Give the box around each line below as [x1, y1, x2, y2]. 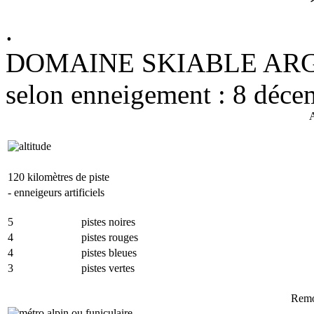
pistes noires [81, 215, 135, 228]
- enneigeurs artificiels [8, 186, 104, 198]
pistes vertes [81, 261, 135, 274]
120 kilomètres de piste [8, 170, 109, 183]
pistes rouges [81, 231, 138, 243]
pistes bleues [81, 246, 137, 259]
